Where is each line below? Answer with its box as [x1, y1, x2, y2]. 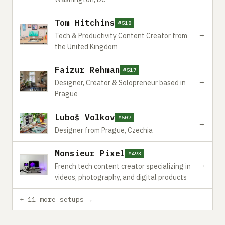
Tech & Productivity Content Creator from [55, 31, 187, 40]
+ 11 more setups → [20, 195, 92, 204]
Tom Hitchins [55, 17, 115, 28]
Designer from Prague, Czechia [55, 125, 153, 135]
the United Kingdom [55, 42, 118, 51]
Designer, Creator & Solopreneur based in [55, 78, 186, 87]
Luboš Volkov [55, 111, 115, 122]
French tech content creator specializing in [55, 161, 191, 171]
